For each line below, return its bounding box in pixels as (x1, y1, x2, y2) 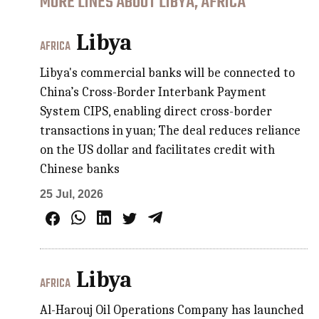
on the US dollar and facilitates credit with (40, 142, 276, 157)
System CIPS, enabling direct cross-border (40, 103, 273, 119)
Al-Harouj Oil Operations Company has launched (40, 302, 305, 318)
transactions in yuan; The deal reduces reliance (40, 122, 301, 138)
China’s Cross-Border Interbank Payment (40, 84, 267, 100)
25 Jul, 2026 (40, 187, 104, 200)
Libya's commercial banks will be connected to (40, 65, 296, 80)
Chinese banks (40, 161, 120, 177)
